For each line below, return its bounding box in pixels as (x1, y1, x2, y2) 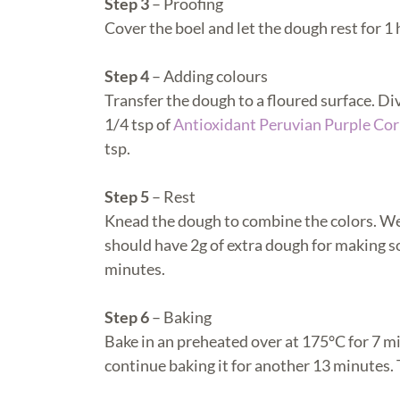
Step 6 (104, 306, 152, 327)
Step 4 (104, 65, 152, 86)
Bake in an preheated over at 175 (104, 330, 329, 351)
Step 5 (104, 186, 152, 206)
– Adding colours (152, 65, 268, 86)
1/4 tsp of (104, 113, 173, 134)
